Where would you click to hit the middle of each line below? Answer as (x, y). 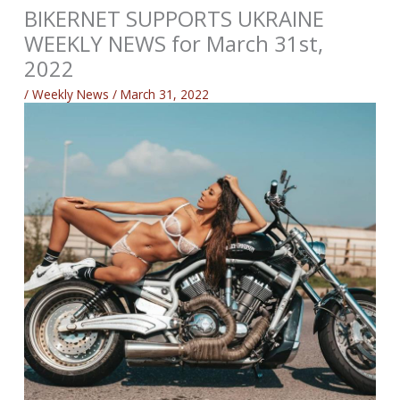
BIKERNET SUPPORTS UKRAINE (175, 19)
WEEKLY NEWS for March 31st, (174, 44)
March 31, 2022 (165, 94)
